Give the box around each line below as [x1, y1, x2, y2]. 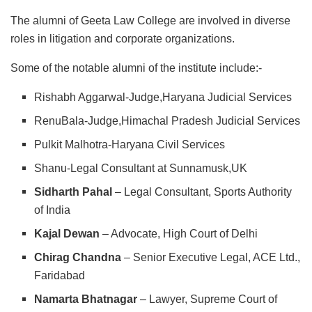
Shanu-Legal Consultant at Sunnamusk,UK [34, 162, 248, 175]
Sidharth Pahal [34, 186, 113, 198]
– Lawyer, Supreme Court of [137, 293, 278, 306]
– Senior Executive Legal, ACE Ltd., [121, 251, 301, 264]
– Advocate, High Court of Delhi [100, 228, 258, 240]
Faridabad [34, 270, 86, 282]
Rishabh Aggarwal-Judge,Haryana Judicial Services [34, 91, 292, 104]
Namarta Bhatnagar [34, 293, 138, 306]
